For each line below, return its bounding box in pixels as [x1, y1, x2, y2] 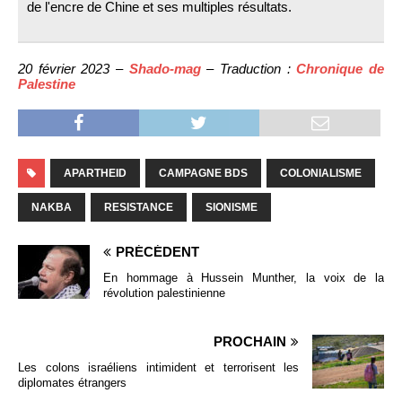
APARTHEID [64, 166, 127, 179]
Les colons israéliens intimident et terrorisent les [18, 360, 299, 374]
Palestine [18, 75, 75, 92]
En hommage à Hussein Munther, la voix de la [103, 270, 384, 284]
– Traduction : [200, 60, 297, 76]
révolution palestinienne [103, 285, 225, 300]
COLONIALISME [280, 166, 362, 179]
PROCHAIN [214, 333, 286, 349]
